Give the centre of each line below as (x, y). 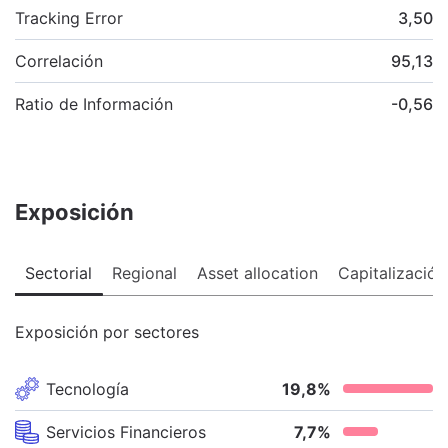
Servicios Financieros (126, 431)
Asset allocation (257, 272)
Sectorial (58, 272)
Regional (144, 272)
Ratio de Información (94, 103)
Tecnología (87, 388)
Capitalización (392, 272)
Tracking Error (69, 17)
